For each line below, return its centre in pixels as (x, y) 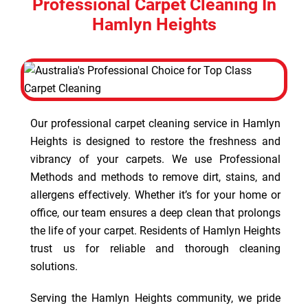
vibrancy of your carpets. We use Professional (155, 159)
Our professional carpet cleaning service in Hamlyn (155, 123)
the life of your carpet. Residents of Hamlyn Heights (155, 231)
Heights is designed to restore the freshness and (155, 141)
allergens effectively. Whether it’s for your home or (155, 195)
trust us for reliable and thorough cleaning (155, 249)
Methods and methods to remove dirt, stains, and (155, 177)
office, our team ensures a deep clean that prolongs (155, 213)
